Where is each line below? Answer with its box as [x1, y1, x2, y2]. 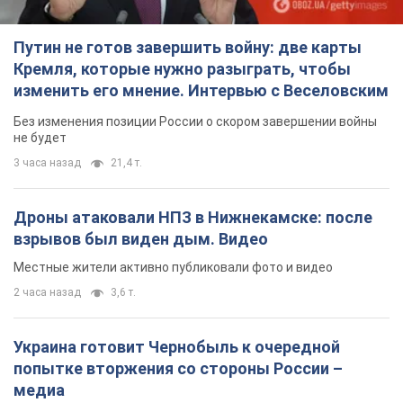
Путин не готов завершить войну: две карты [13, 38, 362, 58]
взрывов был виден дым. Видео [13, 229, 268, 249]
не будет [13, 130, 67, 146]
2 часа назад [13, 286, 81, 300]
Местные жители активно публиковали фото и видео [13, 260, 333, 275]
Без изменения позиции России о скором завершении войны [13, 114, 377, 130]
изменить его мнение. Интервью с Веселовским [13, 81, 389, 101]
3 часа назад [13, 157, 81, 170]
